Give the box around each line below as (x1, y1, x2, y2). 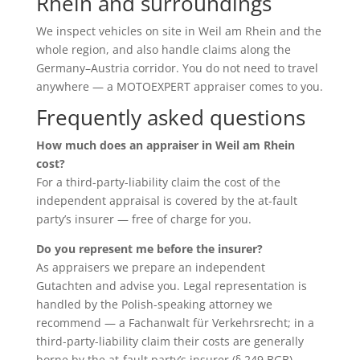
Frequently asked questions (35, 102, 305, 132)
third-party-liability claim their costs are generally (35, 333, 304, 349)
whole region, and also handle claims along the (35, 41, 291, 57)
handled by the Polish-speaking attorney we (35, 296, 272, 312)
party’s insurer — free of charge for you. (35, 211, 252, 227)
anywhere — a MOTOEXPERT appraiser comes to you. (35, 78, 323, 94)
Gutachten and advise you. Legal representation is (35, 277, 307, 293)
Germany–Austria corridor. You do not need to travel (35, 59, 318, 76)
